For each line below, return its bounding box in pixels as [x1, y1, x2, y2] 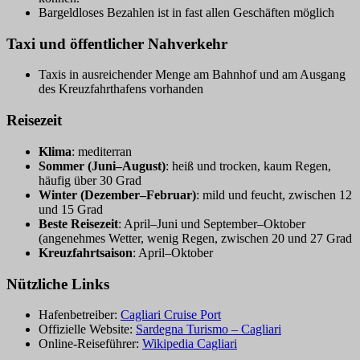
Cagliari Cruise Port [121, 308, 221, 322]
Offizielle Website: [39, 322, 136, 337]
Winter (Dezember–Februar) [39, 187, 196, 202]
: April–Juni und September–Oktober [118, 216, 305, 231]
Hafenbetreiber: [39, 308, 121, 322]
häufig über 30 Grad [39, 173, 141, 187]
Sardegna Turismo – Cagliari [136, 322, 281, 337]
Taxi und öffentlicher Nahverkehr [6, 35, 227, 52]
